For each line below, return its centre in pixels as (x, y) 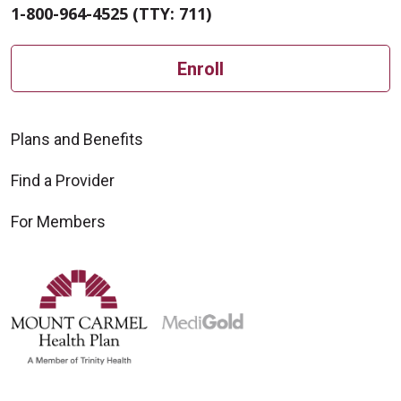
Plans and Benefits (77, 140)
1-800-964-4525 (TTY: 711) (111, 14)
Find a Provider (63, 181)
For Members (58, 222)
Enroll (200, 68)
